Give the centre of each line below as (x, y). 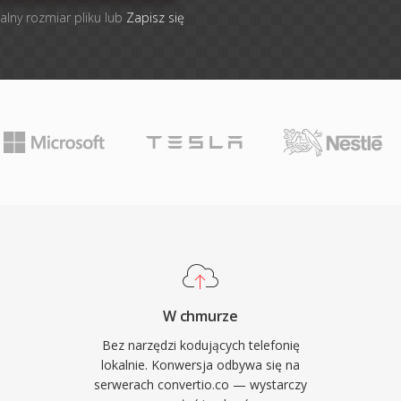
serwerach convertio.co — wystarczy (200, 384)
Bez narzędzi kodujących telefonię (200, 345)
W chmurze (200, 316)
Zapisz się (155, 17)
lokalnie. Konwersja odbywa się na (200, 365)
